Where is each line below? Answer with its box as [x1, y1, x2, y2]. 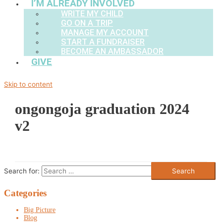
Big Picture [24, 206, 55, 214]
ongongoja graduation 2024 [14, 101, 189, 117]
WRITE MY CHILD [61, 8, 123, 18]
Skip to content [4, 80, 53, 89]
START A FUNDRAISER [61, 37, 145, 47]
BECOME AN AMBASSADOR [61, 46, 164, 56]
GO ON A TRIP [61, 18, 113, 28]
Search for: [4, 166, 40, 175]
